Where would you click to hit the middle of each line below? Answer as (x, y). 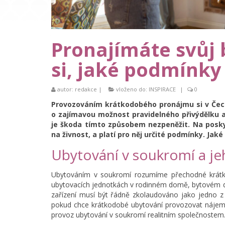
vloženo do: (132, 89)
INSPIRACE (162, 89)
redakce (86, 89)
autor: (65, 89)
